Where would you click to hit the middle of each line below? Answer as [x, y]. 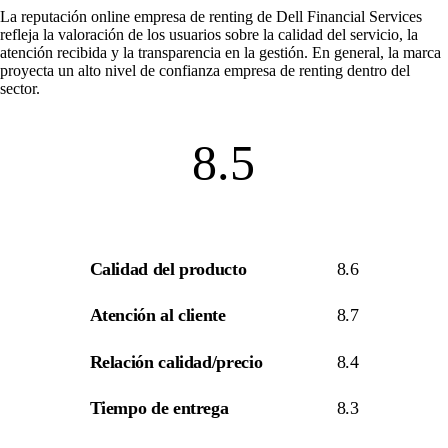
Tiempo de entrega [159, 408]
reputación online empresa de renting [137, 16]
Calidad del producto [168, 268]
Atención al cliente [157, 315]
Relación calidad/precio [176, 361]
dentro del [376, 70]
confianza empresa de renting [251, 70]
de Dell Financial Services [337, 16]
